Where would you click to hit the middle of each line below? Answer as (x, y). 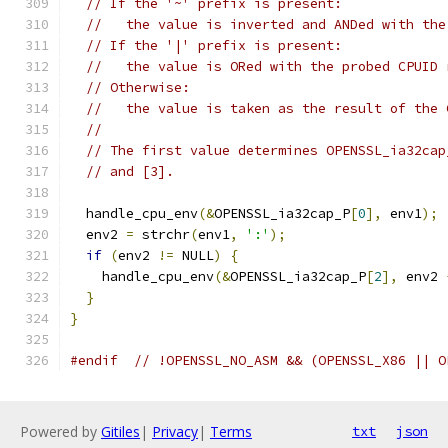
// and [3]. (130, 171)
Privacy (175, 431)
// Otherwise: (138, 87)
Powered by (60, 431)
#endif (94, 360)
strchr (162, 234)
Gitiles (120, 431)
